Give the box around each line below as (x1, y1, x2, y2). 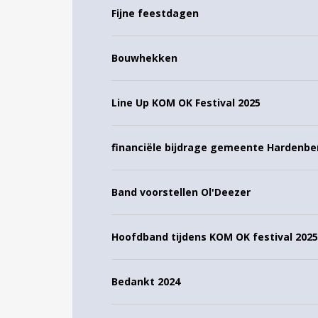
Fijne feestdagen (111, 6, 199, 20)
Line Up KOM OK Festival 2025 (111, 96, 261, 109)
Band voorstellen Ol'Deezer (111, 185, 251, 199)
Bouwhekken (111, 51, 177, 65)
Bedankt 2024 (111, 275, 180, 288)
